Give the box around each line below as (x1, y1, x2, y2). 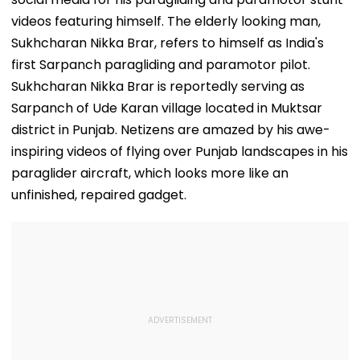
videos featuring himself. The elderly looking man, (11, 11, 321, 31)
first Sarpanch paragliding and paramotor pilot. (11, 55, 310, 74)
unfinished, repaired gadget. (11, 185, 186, 204)
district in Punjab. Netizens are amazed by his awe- (11, 120, 330, 139)
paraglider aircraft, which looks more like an (11, 163, 288, 182)
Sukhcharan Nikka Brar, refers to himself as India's (11, 33, 324, 52)
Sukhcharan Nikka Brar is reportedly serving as (11, 76, 305, 96)
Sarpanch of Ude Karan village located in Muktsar (11, 98, 322, 117)
